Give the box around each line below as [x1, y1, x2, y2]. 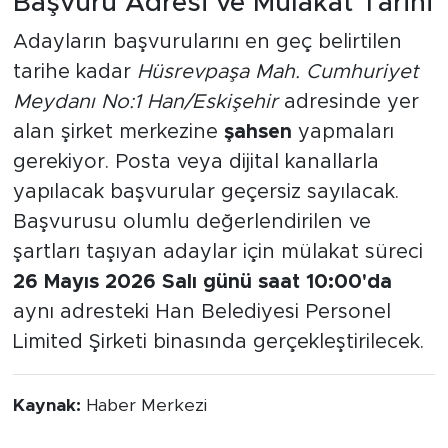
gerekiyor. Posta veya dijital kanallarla [12, 152, 379, 173]
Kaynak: [12, 397, 86, 416]
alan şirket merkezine [12, 122, 224, 143]
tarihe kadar [12, 62, 137, 83]
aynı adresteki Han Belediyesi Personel [12, 302, 391, 323]
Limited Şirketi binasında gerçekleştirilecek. [12, 332, 424, 353]
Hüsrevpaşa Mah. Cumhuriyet [136, 62, 418, 83]
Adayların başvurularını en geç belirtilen [12, 32, 402, 53]
